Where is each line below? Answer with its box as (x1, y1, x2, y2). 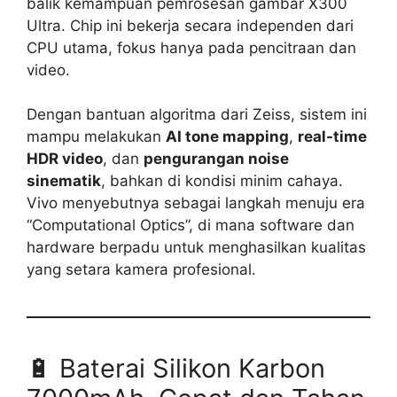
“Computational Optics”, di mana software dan (27, 216, 354, 235)
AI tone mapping (166, 128, 289, 146)
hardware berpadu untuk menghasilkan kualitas (27, 238, 366, 257)
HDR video (27, 150, 103, 168)
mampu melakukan (27, 128, 166, 146)
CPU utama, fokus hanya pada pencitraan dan (27, 38, 356, 57)
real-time (298, 128, 367, 146)
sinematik (27, 172, 101, 191)
